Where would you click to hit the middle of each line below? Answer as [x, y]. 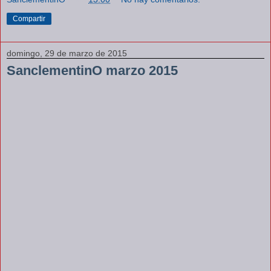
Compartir [29, 18]
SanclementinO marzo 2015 [92, 70]
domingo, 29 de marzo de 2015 [67, 53]
